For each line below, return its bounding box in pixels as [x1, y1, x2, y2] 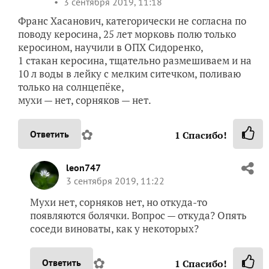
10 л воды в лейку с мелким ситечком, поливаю [18, 67, 241, 80]
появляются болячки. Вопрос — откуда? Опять [30, 208, 247, 222]
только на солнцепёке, [18, 80, 124, 94]
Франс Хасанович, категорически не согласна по [18, 14, 246, 28]
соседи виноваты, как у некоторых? [30, 222, 199, 235]
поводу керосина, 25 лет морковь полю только [18, 27, 236, 41]
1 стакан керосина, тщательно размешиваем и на [18, 53, 252, 67]
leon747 [66, 162, 101, 174]
